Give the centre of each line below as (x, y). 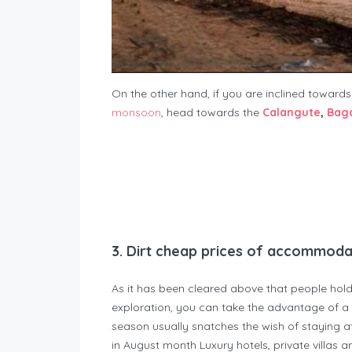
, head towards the (212, 113)
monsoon (136, 113)
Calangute (291, 113)
